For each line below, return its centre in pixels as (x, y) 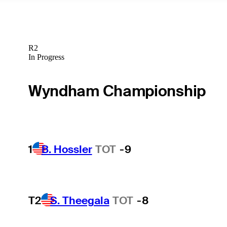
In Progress (46, 57)
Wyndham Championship (117, 91)
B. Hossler (67, 149)
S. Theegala (80, 201)
